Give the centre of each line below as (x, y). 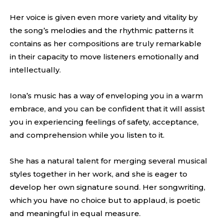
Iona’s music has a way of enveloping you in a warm (106, 96)
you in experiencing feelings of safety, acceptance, (104, 122)
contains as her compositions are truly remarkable (106, 44)
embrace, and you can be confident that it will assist (107, 109)
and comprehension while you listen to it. (87, 135)
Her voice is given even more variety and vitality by (104, 17)
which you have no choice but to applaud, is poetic (105, 200)
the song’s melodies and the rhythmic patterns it (102, 30)
